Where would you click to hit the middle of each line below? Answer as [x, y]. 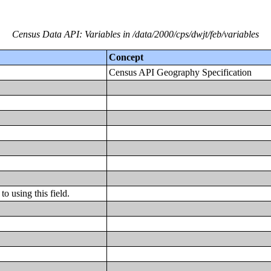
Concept [126, 57]
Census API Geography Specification [181, 72]
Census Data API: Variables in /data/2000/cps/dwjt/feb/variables [135, 34]
